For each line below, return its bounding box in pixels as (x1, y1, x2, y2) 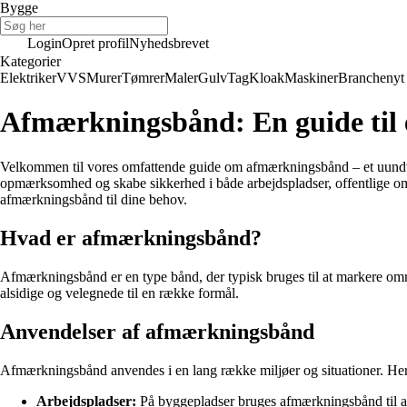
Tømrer (122, 70, 164, 85)
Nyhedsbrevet (129, 35, 209, 51)
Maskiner (284, 70, 338, 85)
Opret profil (62, 35, 129, 51)
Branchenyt (338, 70, 404, 85)
